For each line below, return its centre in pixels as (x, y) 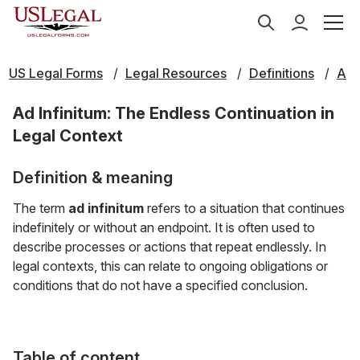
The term (41, 208)
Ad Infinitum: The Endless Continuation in (174, 113)
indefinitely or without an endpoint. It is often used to (164, 227)
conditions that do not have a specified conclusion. (160, 285)
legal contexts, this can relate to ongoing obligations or (170, 266)
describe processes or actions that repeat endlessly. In (170, 247)
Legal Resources (176, 73)
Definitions (282, 73)
